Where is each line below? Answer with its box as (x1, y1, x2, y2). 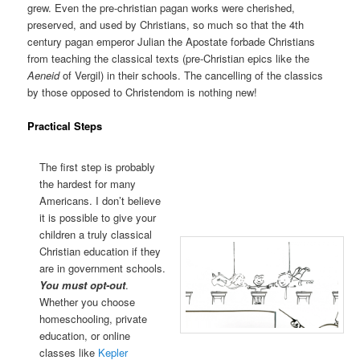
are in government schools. (39, 260, 166, 276)
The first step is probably (39, 159, 156, 175)
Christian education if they (39, 243, 162, 260)
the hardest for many (39, 176, 137, 192)
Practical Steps (27, 118, 103, 134)
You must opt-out (39, 277, 126, 293)
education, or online (39, 328, 131, 344)
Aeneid (27, 67, 60, 84)
